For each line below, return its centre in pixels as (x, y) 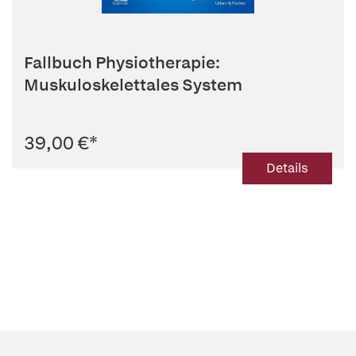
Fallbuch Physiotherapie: (122, 63)
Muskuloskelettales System (133, 85)
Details (287, 168)
